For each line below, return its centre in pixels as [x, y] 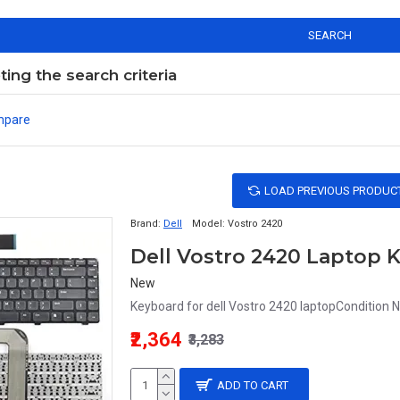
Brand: [146, 224]
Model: [208, 224]
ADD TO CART [253, 385]
